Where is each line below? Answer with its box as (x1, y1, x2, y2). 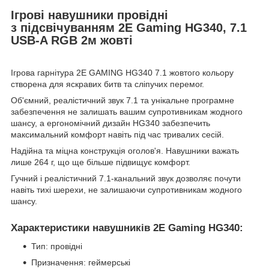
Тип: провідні (31, 241, 82, 252)
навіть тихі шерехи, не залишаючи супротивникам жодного (11, 185, 242, 195)
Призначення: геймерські (31, 258, 130, 268)
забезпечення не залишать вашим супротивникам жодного (11, 107, 243, 117)
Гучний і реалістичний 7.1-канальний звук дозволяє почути (11, 174, 241, 184)
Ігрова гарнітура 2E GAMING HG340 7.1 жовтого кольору (11, 68, 234, 78)
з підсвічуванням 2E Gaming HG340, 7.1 (11, 20, 247, 34)
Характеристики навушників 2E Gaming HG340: (11, 222, 243, 234)
